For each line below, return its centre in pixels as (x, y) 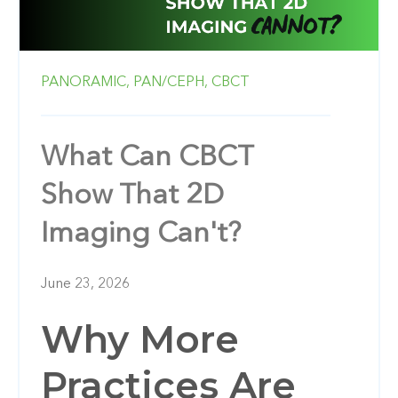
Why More (140, 339)
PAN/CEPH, (171, 82)
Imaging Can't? (141, 234)
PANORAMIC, (85, 82)
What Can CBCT (147, 158)
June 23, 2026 (85, 284)
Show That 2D (132, 196)
